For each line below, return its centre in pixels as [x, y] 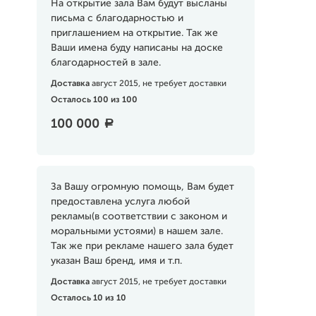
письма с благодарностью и [117, 18]
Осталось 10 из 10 [88, 298]
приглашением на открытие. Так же [134, 33]
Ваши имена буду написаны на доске [136, 48]
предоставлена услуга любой [120, 202]
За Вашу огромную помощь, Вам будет [142, 187]
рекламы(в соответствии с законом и [139, 217]
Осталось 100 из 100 [94, 100]
